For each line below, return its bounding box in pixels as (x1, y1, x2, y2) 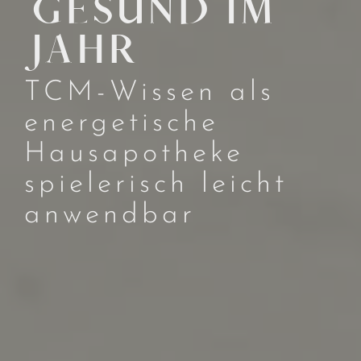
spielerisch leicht (24, 170, 288, 199)
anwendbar (24, 201, 196, 230)
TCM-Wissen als (24, 78, 275, 107)
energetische (24, 109, 219, 138)
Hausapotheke (24, 139, 244, 168)
